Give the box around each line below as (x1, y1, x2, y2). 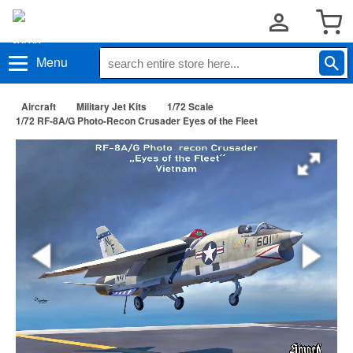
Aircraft (21, 99, 56, 113)
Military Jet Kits (76, 99, 147, 113)
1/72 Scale (167, 99, 214, 113)
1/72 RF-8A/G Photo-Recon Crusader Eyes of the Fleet (16, 113, 258, 128)
